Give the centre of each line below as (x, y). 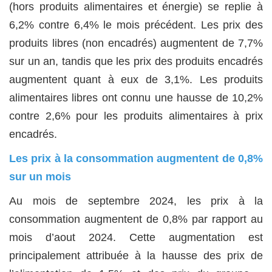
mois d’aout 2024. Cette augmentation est (136, 238)
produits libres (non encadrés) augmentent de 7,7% (136, 43)
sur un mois (40, 177)
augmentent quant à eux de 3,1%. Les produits (136, 80)
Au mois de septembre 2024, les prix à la (136, 201)
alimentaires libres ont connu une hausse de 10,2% (136, 98)
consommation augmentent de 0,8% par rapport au (136, 219)
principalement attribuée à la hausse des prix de (136, 256)
